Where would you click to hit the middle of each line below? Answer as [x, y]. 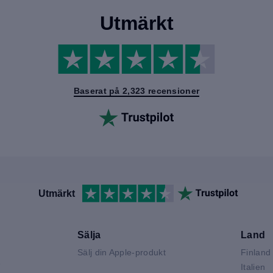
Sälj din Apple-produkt [122, 252]
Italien [253, 267]
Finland [256, 252]
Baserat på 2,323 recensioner [136, 91]
